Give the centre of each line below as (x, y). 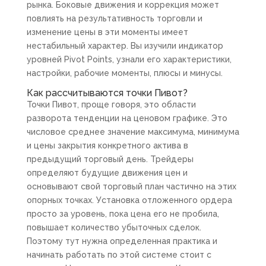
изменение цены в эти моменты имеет (107, 32)
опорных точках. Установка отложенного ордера (129, 200)
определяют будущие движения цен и (107, 173)
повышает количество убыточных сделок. (114, 228)
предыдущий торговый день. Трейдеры (110, 159)
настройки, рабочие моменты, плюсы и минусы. (124, 73)
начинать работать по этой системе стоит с (119, 255)
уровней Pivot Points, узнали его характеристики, (129, 60)
